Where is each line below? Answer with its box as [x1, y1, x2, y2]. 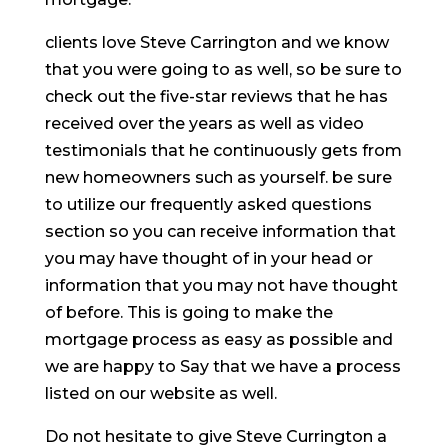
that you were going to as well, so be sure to [44, 60, 402, 79]
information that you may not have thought [44, 276, 398, 295]
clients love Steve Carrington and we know [44, 33, 389, 52]
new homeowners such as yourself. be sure [44, 168, 392, 187]
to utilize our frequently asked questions [44, 195, 372, 214]
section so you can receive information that [44, 222, 396, 241]
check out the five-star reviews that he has [44, 87, 388, 106]
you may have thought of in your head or [44, 249, 373, 268]
